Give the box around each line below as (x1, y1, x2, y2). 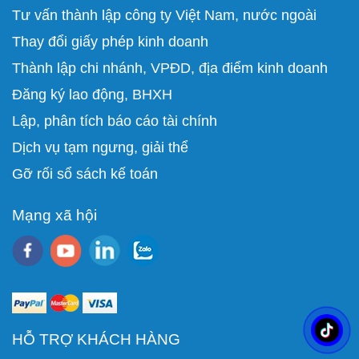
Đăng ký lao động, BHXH (12, 86, 176, 103)
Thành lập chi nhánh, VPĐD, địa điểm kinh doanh (12, 59, 328, 76)
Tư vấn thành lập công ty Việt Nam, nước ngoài (12, 6, 317, 23)
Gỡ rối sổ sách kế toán (12, 165, 158, 182)
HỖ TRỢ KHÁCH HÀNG (12, 329, 180, 348)
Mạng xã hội (12, 205, 97, 224)
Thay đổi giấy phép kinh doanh (12, 33, 208, 50)
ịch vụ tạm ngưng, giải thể (22, 139, 188, 155)
